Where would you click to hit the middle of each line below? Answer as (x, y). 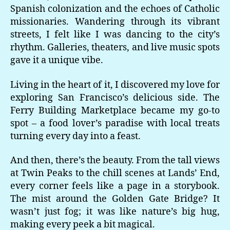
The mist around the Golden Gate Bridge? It (115, 199)
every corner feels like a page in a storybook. (115, 186)
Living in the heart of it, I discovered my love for (115, 85)
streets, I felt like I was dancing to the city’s (115, 35)
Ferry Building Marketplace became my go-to (115, 110)
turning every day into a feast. (75, 136)
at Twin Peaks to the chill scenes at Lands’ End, (115, 173)
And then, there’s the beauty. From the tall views (115, 160)
